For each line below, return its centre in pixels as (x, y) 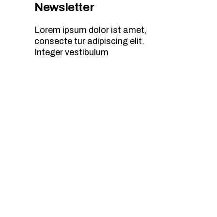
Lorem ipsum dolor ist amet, (91, 30)
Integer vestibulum (71, 52)
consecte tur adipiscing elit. (89, 41)
